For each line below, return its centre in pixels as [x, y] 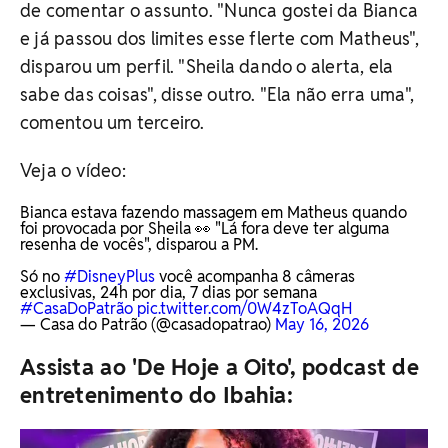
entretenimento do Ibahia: [156, 394]
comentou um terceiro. [112, 122]
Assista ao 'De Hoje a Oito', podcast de [219, 366]
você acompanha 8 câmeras [255, 276]
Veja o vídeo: [73, 170]
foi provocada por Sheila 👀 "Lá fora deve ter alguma [204, 228]
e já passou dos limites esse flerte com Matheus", [219, 38]
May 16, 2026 [322, 324]
